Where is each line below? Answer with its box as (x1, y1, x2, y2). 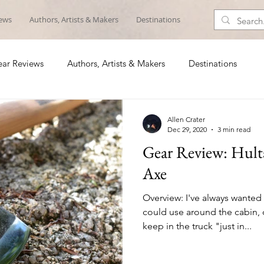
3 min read (217, 125, 250, 134)
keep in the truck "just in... (143, 220, 252, 232)
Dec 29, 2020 (167, 125, 207, 134)
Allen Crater (167, 115, 205, 124)
